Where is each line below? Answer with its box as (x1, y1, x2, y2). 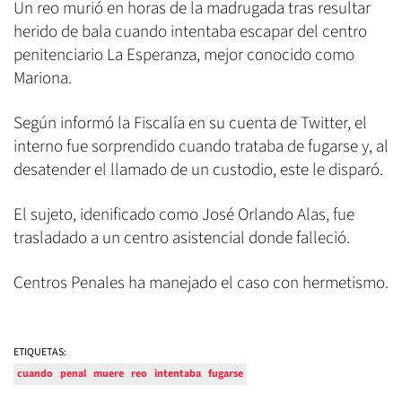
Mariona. (13, 66, 72, 91)
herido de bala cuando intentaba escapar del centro (13, 19, 367, 44)
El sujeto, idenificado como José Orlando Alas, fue (13, 202, 354, 227)
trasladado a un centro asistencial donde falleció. (13, 225, 350, 250)
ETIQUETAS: (13, 344, 66, 360)
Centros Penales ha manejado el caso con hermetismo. (13, 270, 389, 295)
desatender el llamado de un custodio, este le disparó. (13, 157, 383, 182)
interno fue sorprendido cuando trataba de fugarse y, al (13, 134, 389, 159)
